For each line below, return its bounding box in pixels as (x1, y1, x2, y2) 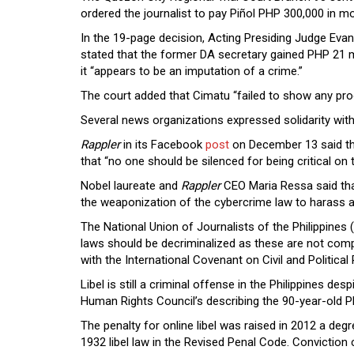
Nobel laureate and (81, 179, 181, 193)
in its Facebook (120, 137, 205, 152)
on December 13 (229, 137, 318, 152)
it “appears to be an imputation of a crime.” (81, 64, 306, 78)
